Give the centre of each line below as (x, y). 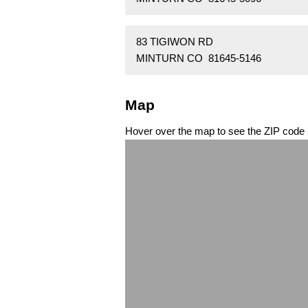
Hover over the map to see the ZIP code (215, 131)
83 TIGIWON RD (175, 42)
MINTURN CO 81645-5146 (199, 58)
